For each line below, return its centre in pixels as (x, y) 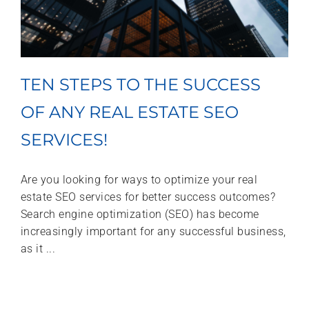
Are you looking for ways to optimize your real (139, 179)
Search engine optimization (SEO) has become (140, 214)
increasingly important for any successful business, (153, 231)
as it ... (38, 248)
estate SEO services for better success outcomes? (148, 197)
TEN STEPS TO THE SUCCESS (141, 84)
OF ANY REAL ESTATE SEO (130, 112)
